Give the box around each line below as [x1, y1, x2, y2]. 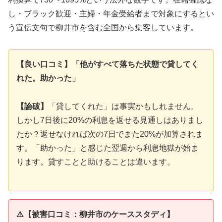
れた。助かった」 [16, 73, 80, 82]
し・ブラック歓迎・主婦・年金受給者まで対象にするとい [8, 9, 214, 18]
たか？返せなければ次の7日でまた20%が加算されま [16, 129, 203, 138]
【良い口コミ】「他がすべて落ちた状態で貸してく [16, 59, 199, 68]
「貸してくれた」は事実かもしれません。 [48, 102, 199, 111]
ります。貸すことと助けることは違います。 [16, 157, 175, 166]
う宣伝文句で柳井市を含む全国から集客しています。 [8, 23, 198, 32]
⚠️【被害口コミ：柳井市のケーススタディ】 [16, 210, 174, 219]
